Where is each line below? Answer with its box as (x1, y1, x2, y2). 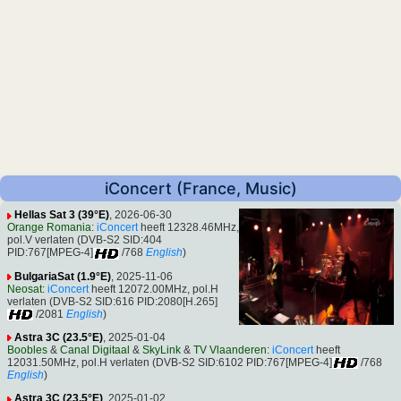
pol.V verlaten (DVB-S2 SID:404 (7, 234, 162, 247)
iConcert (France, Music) (104, 179, 297, 199)
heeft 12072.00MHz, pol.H (89, 282, 218, 295)
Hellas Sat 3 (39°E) (14, 209, 109, 222)
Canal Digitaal (60, 343, 130, 356)
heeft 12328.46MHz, (138, 221, 239, 235)
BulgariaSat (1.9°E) (14, 269, 111, 283)
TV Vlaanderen (193, 343, 267, 356)
